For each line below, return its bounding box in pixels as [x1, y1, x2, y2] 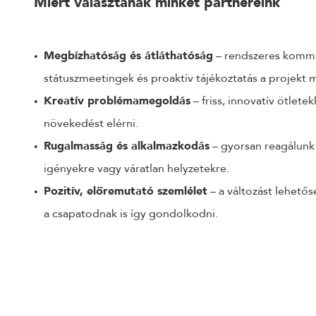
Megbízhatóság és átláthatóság [44, 48, 213, 63]
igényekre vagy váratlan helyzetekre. [44, 161, 229, 176]
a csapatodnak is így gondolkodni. [44, 206, 218, 221]
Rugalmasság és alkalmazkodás [44, 138, 209, 154]
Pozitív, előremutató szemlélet [44, 183, 207, 199]
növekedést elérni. [44, 116, 138, 131]
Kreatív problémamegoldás [44, 93, 190, 109]
